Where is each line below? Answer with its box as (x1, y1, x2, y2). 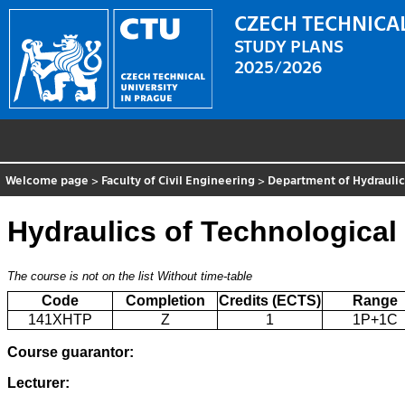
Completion (125, 293, 205, 309)
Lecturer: (7, 375, 70, 391)
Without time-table (157, 269, 252, 284)
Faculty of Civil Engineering (101, 172, 256, 186)
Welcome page (5, 172, 89, 186)
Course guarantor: (7, 344, 134, 361)
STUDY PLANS (234, 33, 344, 55)
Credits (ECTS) (219, 293, 321, 309)
